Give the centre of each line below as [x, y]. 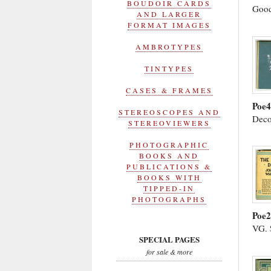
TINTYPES [169, 68]
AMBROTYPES [169, 47]
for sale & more [169, 252]
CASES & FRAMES [169, 90]
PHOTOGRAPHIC [169, 145]
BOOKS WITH [169, 177]
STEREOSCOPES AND [169, 112]
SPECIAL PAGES [169, 239]
